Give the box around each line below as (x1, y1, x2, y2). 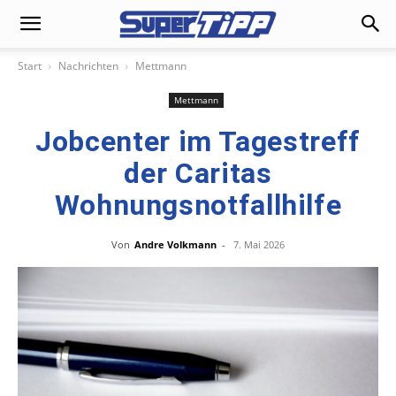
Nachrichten (58, 58, 118, 73)
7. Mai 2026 (233, 238, 285, 251)
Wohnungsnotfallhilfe (54, 188, 342, 222)
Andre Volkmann (134, 238, 217, 251)
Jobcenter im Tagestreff (35, 125, 361, 158)
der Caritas (124, 156, 272, 190)
